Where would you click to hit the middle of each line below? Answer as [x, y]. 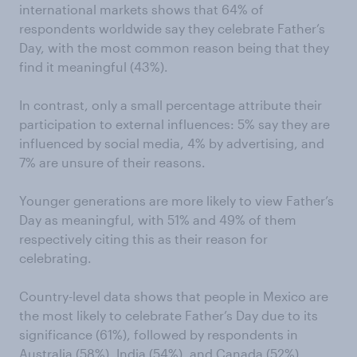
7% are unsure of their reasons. [112, 162]
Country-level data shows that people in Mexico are [174, 296]
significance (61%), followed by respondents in [159, 334]
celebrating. [55, 258]
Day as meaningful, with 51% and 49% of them [158, 220]
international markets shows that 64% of [141, 9]
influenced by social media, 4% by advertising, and [172, 143]
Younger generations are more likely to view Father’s [177, 200]
